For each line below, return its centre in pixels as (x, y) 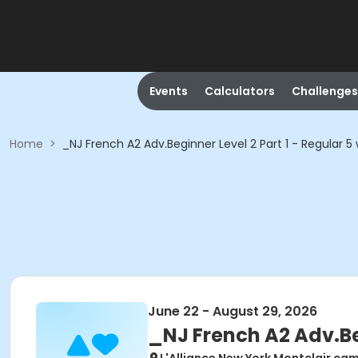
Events (168, 91)
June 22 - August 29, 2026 (233, 311)
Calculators (239, 91)
